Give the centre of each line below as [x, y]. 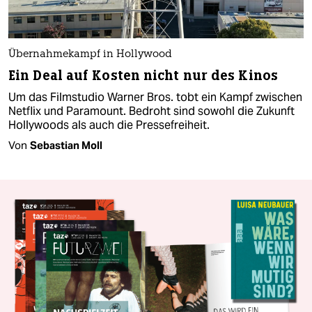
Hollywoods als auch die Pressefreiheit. [109, 125]
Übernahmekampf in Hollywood [90, 54]
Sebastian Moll [66, 145]
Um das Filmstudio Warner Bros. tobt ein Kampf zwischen [155, 97]
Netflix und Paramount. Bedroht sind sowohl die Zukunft [151, 111]
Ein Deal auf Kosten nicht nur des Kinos [143, 75]
